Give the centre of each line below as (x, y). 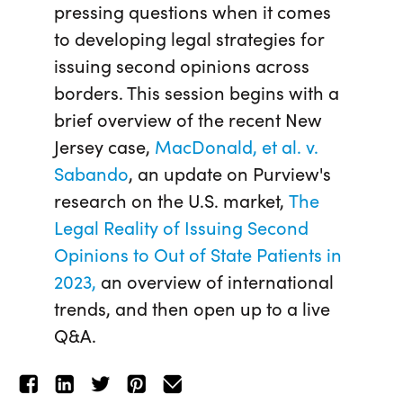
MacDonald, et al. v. (237, 145)
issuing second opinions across (182, 64)
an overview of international (217, 280)
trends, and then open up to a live (192, 307)
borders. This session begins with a (197, 91)
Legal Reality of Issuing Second (181, 226)
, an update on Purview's (230, 172)
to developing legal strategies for (189, 37)
